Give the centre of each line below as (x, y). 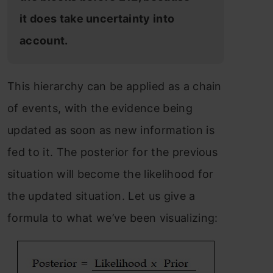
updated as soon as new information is (111, 130)
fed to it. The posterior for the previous (113, 152)
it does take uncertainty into (97, 18)
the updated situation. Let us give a (101, 196)
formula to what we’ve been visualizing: (113, 218)
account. (45, 40)
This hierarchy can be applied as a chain (115, 86)
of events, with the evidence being (100, 108)
